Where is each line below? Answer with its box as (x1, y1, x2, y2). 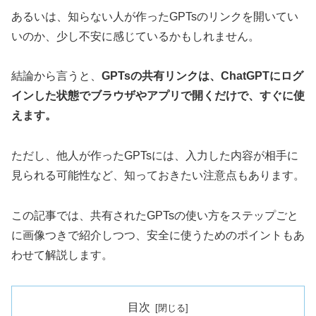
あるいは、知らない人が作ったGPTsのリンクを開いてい (11, 10, 298, 23)
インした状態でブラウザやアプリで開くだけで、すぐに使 (11, 90, 305, 102)
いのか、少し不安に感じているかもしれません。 (11, 30, 260, 42)
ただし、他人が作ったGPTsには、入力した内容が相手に (11, 150, 298, 162)
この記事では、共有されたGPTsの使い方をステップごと (11, 209, 298, 221)
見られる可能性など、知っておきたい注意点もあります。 (11, 169, 305, 182)
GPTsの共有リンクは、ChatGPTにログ (102, 70, 303, 83)
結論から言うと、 (11, 70, 102, 83)
